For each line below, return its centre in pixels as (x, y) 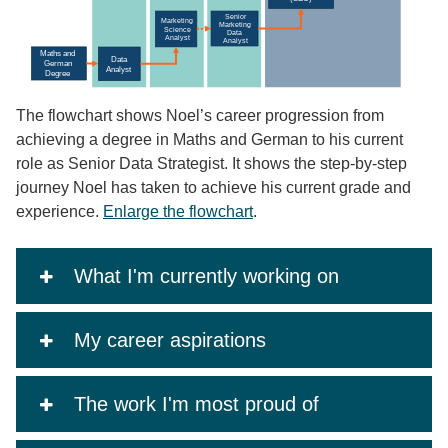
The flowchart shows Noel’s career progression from (200, 116)
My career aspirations (169, 340)
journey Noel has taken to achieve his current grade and (213, 188)
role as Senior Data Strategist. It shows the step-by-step (211, 164)
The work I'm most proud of (196, 404)
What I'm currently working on (206, 276)
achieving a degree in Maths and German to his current (209, 140)
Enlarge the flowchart (178, 212)
